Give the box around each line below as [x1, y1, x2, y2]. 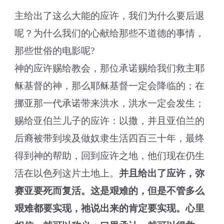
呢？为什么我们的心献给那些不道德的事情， [14, 28, 205, 38]
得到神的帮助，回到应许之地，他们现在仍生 [14, 150, 205, 161]
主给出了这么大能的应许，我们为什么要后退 [14, 10, 205, 21]
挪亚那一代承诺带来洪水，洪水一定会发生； [14, 98, 205, 108]
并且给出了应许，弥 [119, 168, 205, 178]
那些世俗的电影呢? [14, 45, 97, 56]
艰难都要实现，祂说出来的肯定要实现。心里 [14, 203, 205, 213]
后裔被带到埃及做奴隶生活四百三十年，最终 [14, 133, 205, 143]
